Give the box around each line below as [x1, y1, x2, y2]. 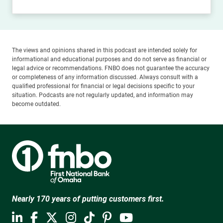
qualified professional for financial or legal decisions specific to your [12, 82, 195, 90]
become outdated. [12, 100, 61, 108]
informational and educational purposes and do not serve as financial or [12, 55, 207, 63]
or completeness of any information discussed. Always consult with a [12, 73, 198, 81]
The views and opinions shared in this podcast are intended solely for [12, 46, 197, 54]
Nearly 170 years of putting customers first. [12, 194, 164, 204]
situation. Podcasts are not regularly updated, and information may [12, 91, 193, 99]
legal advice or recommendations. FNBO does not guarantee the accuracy [12, 64, 210, 72]
